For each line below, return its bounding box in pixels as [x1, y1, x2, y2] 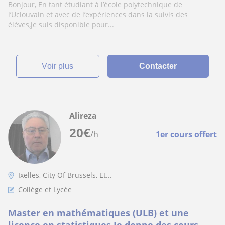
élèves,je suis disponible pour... [8, 20, 114, 29]
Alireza [69, 110, 97, 121]
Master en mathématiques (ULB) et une [8, 207, 189, 219]
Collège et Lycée [18, 185, 72, 194]
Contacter [139, 62, 177, 70]
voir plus [47, 62, 74, 70]
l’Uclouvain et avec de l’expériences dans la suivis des [8, 10, 188, 19]
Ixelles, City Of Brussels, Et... [18, 170, 112, 180]
